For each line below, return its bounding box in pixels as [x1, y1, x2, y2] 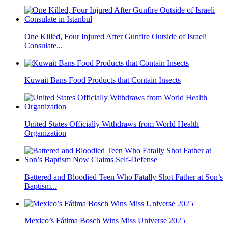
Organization [24, 129, 66, 137]
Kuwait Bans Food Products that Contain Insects [24, 76, 181, 84]
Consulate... [24, 41, 63, 50]
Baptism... [24, 182, 57, 190]
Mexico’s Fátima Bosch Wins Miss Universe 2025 [24, 216, 185, 225]
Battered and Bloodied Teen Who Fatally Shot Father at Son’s [24, 173, 223, 181]
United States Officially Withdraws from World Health [24, 120, 199, 128]
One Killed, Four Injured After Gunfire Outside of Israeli [24, 32, 207, 41]
